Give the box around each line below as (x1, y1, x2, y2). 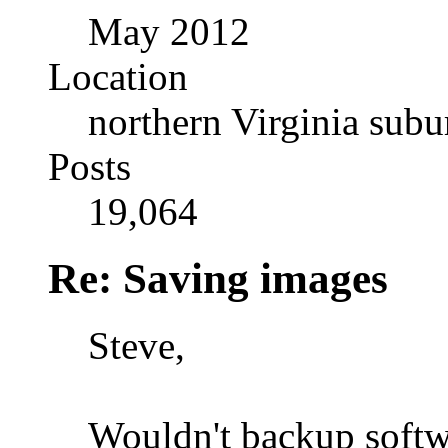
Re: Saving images (48, 254, 388, 302)
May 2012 (88, 9, 250, 53)
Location (48, 54, 188, 98)
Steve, (88, 323, 185, 367)
